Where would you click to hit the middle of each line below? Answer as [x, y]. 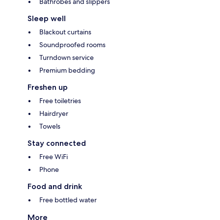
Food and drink [55, 186]
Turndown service [67, 57]
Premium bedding [67, 70]
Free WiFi [54, 156]
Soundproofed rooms [72, 44]
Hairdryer [54, 113]
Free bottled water [68, 200]
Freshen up [48, 87]
